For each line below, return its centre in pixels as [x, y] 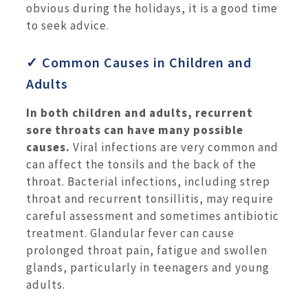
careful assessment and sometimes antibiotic [153, 216]
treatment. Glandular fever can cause [130, 233]
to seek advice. [68, 25]
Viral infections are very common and [174, 147]
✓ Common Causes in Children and [139, 63]
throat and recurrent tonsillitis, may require [150, 199]
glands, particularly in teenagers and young [148, 268]
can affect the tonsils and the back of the [141, 165]
